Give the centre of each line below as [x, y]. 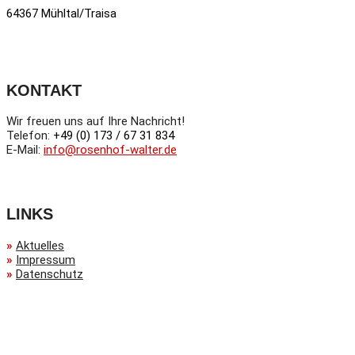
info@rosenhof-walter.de [110, 150]
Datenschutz [50, 274]
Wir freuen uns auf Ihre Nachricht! [95, 122]
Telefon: [30, 136]
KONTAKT [44, 90]
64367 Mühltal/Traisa [61, 13]
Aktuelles [40, 245]
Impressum [46, 260]
